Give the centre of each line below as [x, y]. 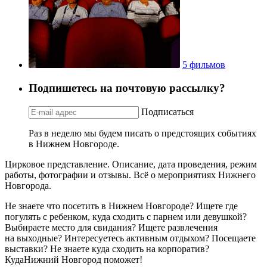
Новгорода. [28, 185]
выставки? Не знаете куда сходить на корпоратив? [107, 249]
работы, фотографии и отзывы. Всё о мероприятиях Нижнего [130, 175]
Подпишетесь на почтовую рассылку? [127, 88]
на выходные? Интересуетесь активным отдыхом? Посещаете [130, 238]
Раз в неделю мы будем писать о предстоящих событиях [142, 133]
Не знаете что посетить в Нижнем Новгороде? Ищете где [121, 206]
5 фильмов [204, 65]
